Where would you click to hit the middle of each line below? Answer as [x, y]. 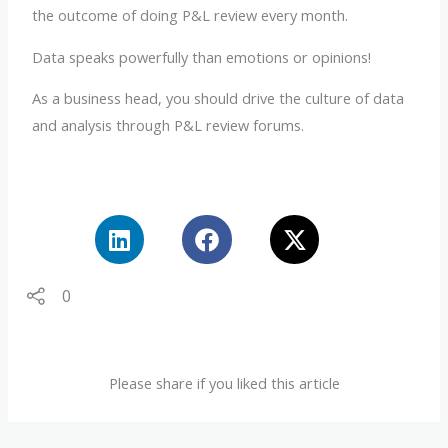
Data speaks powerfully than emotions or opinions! [202, 56]
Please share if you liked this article [224, 383]
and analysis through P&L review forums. [168, 125]
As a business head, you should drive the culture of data [218, 98]
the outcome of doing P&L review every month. [190, 15]
